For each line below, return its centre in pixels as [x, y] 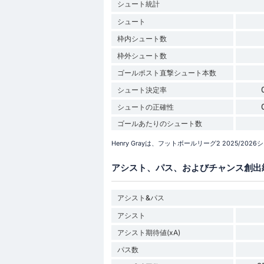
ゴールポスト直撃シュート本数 [166, 72]
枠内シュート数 [142, 38]
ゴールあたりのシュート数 [159, 123]
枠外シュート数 [142, 55]
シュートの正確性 [145, 107]
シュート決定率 [142, 90]
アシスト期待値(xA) [148, 232]
